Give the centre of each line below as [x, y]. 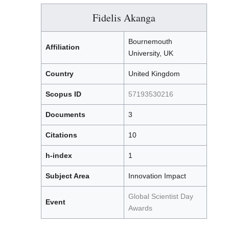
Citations [61, 135]
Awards [140, 208]
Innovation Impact [157, 176]
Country [60, 74]
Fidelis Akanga [124, 18]
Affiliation [63, 47]
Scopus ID [63, 94]
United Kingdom [154, 74]
